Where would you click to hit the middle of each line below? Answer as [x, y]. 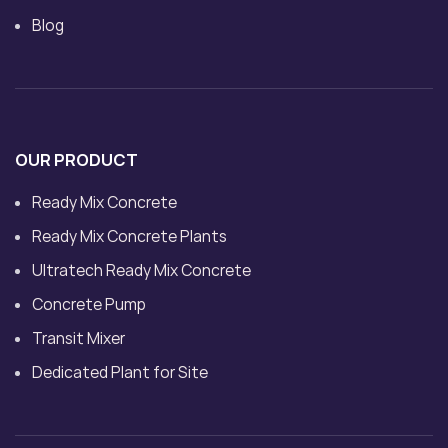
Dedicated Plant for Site [120, 373]
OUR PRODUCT [76, 160]
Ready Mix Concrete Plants [129, 237]
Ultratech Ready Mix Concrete [141, 271]
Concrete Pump [89, 305]
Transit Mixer [78, 339]
